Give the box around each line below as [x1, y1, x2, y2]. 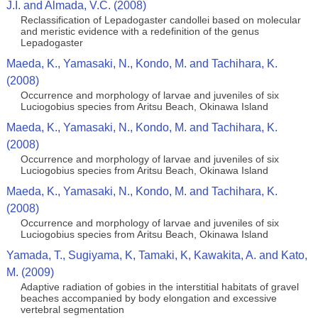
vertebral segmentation [20, 304, 124, 315]
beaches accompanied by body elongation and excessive [20, 292, 277, 304]
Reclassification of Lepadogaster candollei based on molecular [20, 14, 301, 26]
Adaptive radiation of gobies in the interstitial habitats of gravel [20, 281, 299, 292]
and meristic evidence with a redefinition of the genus [20, 26, 259, 37]
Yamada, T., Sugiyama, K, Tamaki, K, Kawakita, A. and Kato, [6, 249, 307, 261]
